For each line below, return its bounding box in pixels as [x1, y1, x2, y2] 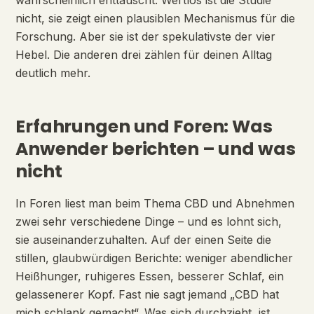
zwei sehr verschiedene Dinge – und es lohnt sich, [15, 214, 282, 228]
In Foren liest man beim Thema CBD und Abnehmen [15, 196, 294, 210]
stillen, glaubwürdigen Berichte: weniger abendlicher [15, 251, 293, 265]
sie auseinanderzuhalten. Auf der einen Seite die [15, 233, 271, 247]
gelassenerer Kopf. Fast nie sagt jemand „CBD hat [15, 287, 279, 301]
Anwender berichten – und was [15, 137, 296, 161]
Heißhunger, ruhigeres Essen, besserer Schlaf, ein [15, 269, 284, 283]
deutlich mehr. [15, 66, 90, 80]
